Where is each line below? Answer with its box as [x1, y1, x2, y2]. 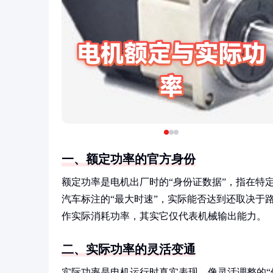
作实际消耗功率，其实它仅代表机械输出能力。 [62, 211, 266, 221]
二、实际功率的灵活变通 [62, 243, 196, 256]
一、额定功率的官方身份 [62, 152, 196, 166]
